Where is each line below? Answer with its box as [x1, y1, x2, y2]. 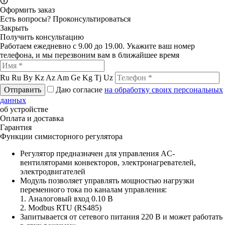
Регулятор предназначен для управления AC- [20, 149, 175, 158]
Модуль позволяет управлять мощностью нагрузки [20, 176, 194, 185]
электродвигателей [20, 167, 85, 176]
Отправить [4, 85, 41, 94]
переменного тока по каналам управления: [20, 185, 167, 194]
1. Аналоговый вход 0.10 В [20, 194, 113, 203]
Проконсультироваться [53, 14, 131, 23]
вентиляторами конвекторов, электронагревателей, [20, 158, 196, 167]
